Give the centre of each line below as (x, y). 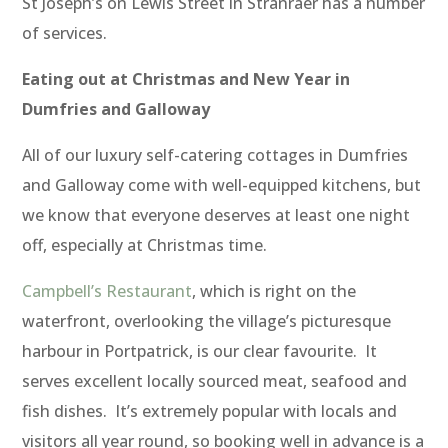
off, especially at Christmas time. (145, 245)
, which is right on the (274, 291)
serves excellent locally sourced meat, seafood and (215, 381)
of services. (65, 33)
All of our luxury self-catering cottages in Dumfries (215, 155)
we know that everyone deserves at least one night (216, 215)
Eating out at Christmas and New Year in (186, 79)
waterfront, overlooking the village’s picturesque (207, 321)
